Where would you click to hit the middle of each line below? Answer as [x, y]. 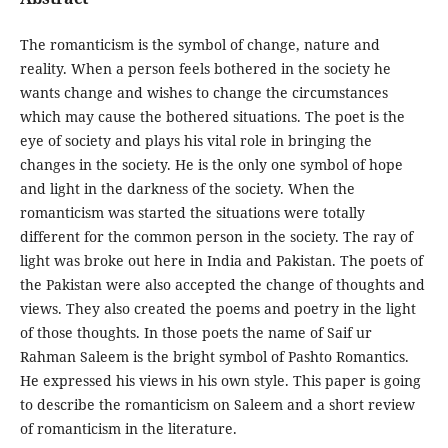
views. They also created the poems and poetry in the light [217, 308]
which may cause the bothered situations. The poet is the [212, 116]
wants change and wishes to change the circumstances [203, 92]
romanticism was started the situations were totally [192, 212]
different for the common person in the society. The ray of [216, 236]
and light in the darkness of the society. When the [187, 188]
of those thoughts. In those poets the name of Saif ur [195, 332]
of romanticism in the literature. [134, 428]
